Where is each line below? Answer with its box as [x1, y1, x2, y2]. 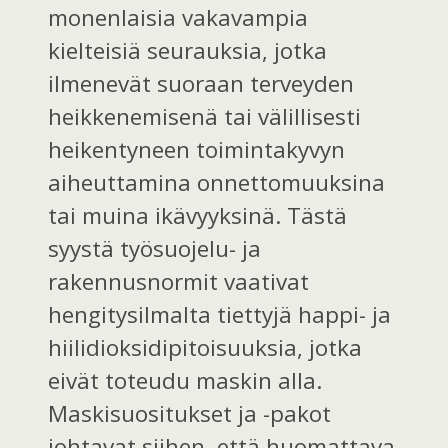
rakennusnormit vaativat [48, 265, 310, 297]
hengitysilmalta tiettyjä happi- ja [48, 298, 392, 330]
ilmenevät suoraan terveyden [48, 67, 355, 99]
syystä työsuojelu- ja [48, 232, 262, 264]
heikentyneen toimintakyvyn [48, 133, 346, 165]
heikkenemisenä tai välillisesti [48, 100, 362, 132]
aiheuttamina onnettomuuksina [48, 166, 386, 198]
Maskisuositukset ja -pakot [48, 397, 332, 429]
